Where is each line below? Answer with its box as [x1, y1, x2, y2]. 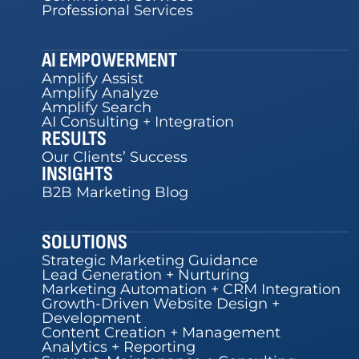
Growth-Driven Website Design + [42, 294, 280, 313]
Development [42, 309, 141, 327]
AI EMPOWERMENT [42, 47, 177, 73]
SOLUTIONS [42, 229, 127, 255]
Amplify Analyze [42, 83, 159, 102]
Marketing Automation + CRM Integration [42, 280, 341, 298]
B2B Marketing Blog [42, 183, 188, 201]
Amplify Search [42, 98, 151, 116]
